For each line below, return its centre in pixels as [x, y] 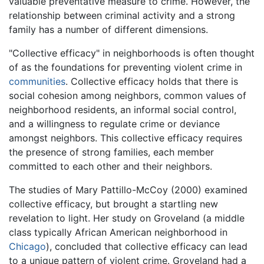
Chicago [27, 246]
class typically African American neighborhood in [118, 232]
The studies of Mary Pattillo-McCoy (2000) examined [128, 189]
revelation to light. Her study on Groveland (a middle [127, 218]
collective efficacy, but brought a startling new [113, 204]
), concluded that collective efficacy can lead [147, 246]
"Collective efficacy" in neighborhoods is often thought [132, 53]
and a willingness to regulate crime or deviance [114, 123]
